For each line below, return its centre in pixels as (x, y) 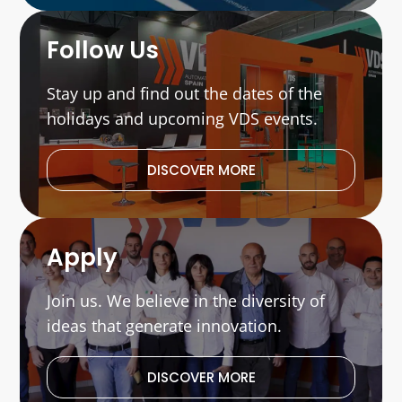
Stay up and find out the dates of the (185, 94)
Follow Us (103, 51)
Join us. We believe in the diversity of (186, 301)
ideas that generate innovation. (165, 326)
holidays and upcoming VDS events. (183, 119)
